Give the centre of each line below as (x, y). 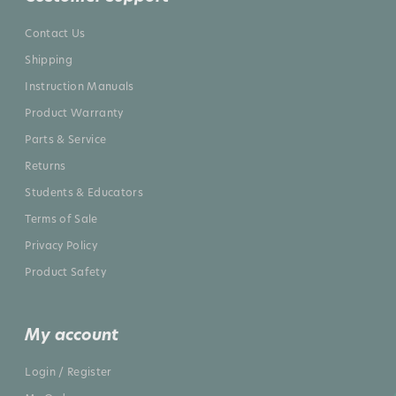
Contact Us (55, 33)
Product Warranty (74, 113)
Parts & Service (66, 139)
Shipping (49, 60)
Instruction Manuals (80, 86)
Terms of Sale (61, 219)
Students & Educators (84, 192)
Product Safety (66, 272)
